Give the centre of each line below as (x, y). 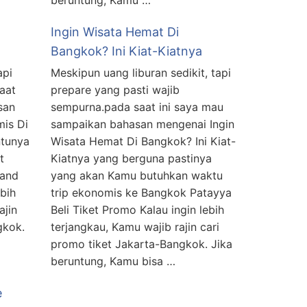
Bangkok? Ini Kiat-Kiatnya (126, 51)
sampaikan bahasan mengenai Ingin (143, 124)
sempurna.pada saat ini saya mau (137, 107)
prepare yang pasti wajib (115, 90)
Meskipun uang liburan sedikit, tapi (141, 73)
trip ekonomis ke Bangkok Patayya (141, 193)
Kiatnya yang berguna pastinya (131, 159)
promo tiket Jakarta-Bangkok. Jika (142, 244)
